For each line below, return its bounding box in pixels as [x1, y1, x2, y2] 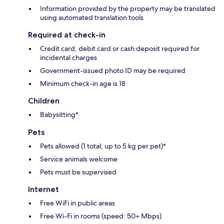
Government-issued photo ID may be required [40, 66, 185, 75]
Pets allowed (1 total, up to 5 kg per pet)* [40, 141, 166, 151]
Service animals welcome [40, 154, 117, 164]
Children [28, 96, 59, 106]
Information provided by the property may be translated [40, 4, 215, 13]
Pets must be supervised [40, 167, 116, 177]
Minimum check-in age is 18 [40, 79, 125, 88]
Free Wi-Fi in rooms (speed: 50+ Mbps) [40, 211, 161, 221]
